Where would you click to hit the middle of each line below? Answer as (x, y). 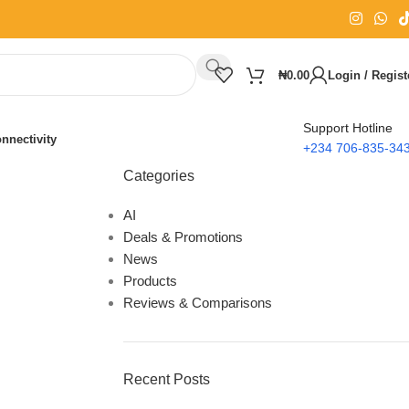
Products (150, 281)
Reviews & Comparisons (197, 303)
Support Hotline (348, 127)
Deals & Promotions (183, 237)
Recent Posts (166, 379)
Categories (158, 176)
